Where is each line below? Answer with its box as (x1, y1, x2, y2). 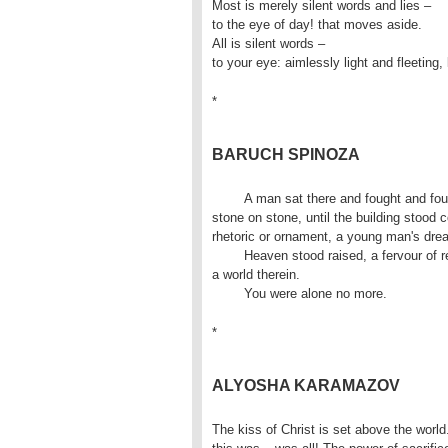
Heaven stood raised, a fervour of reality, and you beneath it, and (212, 248, 244, 263)
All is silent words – (212, 36, 325, 51)
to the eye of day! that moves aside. (212, 17, 422, 32)
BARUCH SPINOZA (212, 146, 360, 163)
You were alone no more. (244, 286, 387, 301)
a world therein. (212, 267, 300, 282)
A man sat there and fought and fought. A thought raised (212, 191, 244, 206)
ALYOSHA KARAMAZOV (212, 377, 400, 394)
